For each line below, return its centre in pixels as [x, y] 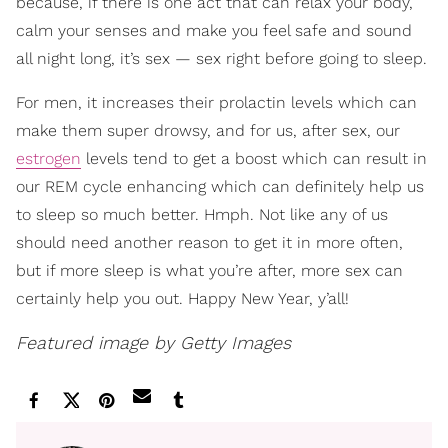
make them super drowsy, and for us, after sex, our [208, 130]
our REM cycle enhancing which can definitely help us [220, 186]
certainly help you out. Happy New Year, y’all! [182, 298]
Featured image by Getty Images [153, 342]
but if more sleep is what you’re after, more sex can [209, 270]
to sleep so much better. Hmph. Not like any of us [202, 214]
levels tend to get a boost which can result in [254, 158]
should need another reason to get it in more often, [209, 242]
